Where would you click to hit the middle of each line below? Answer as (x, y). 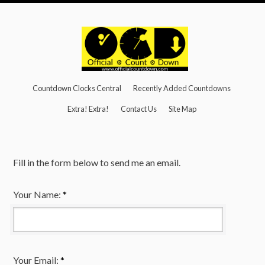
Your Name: (37, 194)
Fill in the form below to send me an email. (97, 162)
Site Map (182, 109)
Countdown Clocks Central (77, 88)
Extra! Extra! (88, 109)
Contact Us (138, 109)
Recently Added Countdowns (182, 88)
